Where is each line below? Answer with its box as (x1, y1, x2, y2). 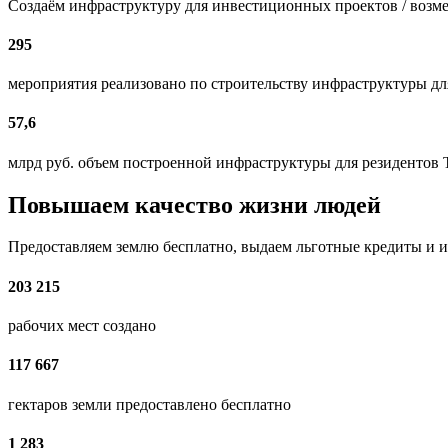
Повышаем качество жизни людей (8, 191, 381, 218)
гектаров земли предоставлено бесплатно (8, 395, 291, 413)
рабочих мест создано (8, 316, 156, 334)
